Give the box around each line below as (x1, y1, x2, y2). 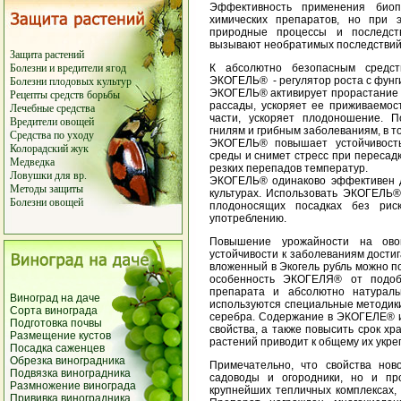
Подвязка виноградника (10, 367, 132, 380)
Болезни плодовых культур (10, 75, 132, 89)
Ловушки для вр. (10, 169, 88, 183)
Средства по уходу (10, 129, 95, 142)
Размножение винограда (10, 380, 137, 393)
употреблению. (209, 212, 286, 226)
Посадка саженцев (10, 342, 106, 355)
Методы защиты (10, 183, 84, 196)
